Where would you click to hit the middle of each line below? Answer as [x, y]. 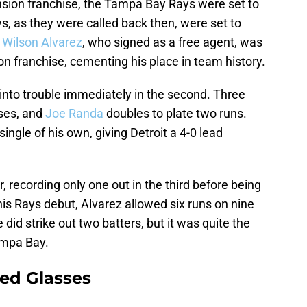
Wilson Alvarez [42, 42]
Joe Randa [74, 114]
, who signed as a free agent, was [172, 42]
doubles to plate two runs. [175, 114]
